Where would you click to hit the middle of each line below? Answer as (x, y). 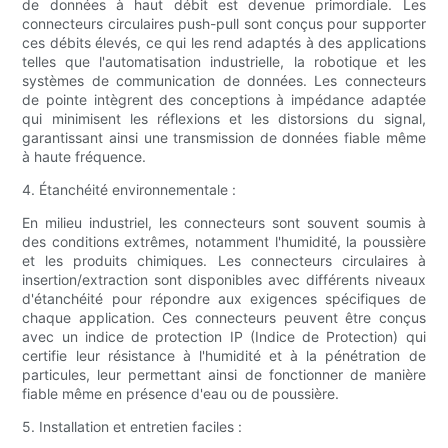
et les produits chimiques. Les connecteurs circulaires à (224, 261)
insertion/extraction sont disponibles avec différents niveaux (224, 280)
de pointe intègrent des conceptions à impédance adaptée (224, 100)
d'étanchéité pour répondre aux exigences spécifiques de (224, 299)
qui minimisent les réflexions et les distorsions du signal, (224, 119)
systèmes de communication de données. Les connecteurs (224, 81)
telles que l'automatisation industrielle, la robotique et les (224, 62)
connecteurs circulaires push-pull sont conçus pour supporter (224, 24)
